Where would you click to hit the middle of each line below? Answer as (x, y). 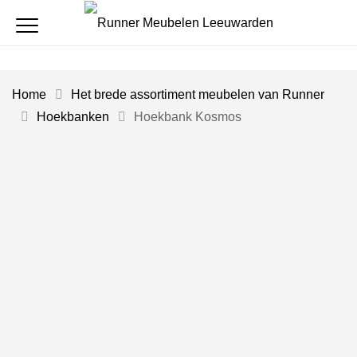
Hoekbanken (73, 116)
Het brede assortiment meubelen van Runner (198, 94)
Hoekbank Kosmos (188, 116)
